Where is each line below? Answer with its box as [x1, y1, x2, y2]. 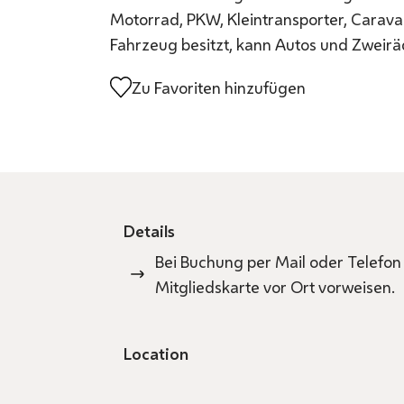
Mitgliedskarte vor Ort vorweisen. [155, 276, 395, 298]
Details [124, 220, 175, 242]
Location [124, 343, 188, 364]
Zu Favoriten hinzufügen [132, 77, 306, 98]
